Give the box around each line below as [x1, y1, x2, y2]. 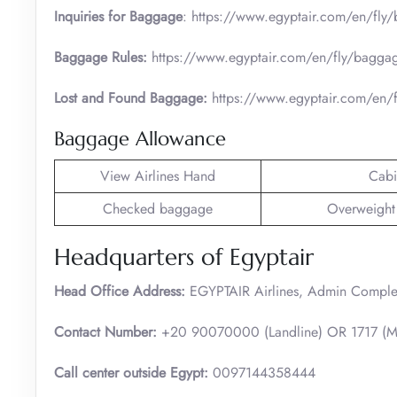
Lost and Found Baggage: [54, 87, 212, 108]
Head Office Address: [54, 280, 190, 301]
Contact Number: [54, 321, 161, 342]
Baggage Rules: [54, 46, 152, 67]
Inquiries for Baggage [54, 5, 183, 27]
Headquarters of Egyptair [54, 242, 314, 271]
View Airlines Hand [100, 165, 215, 186]
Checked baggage [103, 198, 213, 219]
